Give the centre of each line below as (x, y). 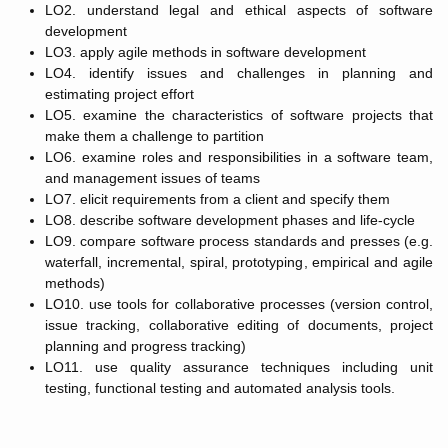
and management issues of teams (152, 178)
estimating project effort (119, 94)
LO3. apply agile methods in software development (205, 52)
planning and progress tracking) (145, 346)
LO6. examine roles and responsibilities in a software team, (239, 157)
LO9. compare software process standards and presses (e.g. (239, 241)
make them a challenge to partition (154, 136)
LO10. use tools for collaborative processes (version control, (239, 304)
